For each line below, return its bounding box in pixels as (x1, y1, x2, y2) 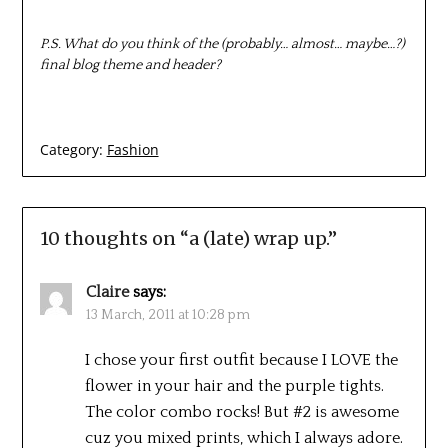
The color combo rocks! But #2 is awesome (84, 402, 399, 421)
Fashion (106, 139, 159, 159)
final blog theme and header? (39, 56, 221, 73)
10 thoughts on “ (39, 226, 189, 250)
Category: (39, 139, 103, 159)
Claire (85, 282, 129, 301)
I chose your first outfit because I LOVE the (84, 350, 398, 369)
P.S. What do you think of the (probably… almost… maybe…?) (39, 35, 405, 52)
